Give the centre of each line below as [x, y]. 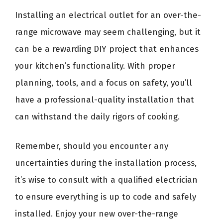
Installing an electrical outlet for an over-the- [108, 15]
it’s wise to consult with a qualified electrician [106, 180]
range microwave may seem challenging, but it [108, 32]
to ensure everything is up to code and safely [106, 197]
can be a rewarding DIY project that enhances [107, 49]
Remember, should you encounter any [92, 146]
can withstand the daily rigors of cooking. [97, 116]
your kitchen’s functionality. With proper [95, 66]
